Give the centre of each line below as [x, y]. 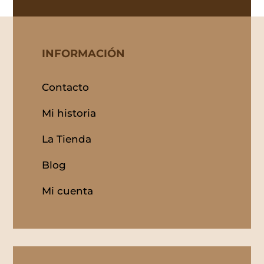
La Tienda [66, 139]
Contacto [65, 88]
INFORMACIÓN [83, 54]
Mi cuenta [67, 191]
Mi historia [69, 113]
